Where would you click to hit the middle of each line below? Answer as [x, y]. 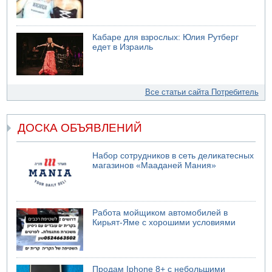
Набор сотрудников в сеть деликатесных [173, 156]
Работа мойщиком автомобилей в [160, 212]
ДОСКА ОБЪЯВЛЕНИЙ [80, 128]
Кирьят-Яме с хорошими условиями [164, 222]
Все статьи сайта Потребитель [202, 92]
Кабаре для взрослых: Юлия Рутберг [166, 37]
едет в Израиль [123, 47]
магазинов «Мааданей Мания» [155, 166]
